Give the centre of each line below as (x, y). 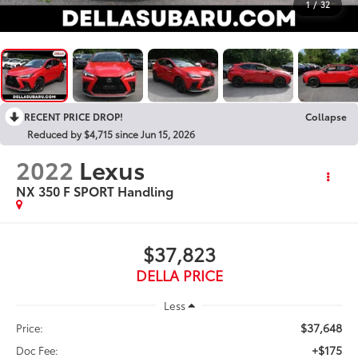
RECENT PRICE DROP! (74, 116)
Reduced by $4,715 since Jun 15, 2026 (111, 133)
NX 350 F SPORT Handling (95, 190)
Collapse (326, 116)
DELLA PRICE (179, 274)
